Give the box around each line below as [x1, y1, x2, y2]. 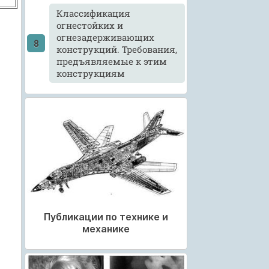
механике [82, 223, 130, 235]
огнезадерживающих [56, 31, 155, 43]
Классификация [56, 7, 131, 19]
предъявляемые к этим [56, 55, 168, 67]
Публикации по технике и [43, 211, 168, 223]
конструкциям [56, 67, 125, 79]
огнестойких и [56, 19, 124, 31]
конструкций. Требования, [56, 43, 178, 55]
